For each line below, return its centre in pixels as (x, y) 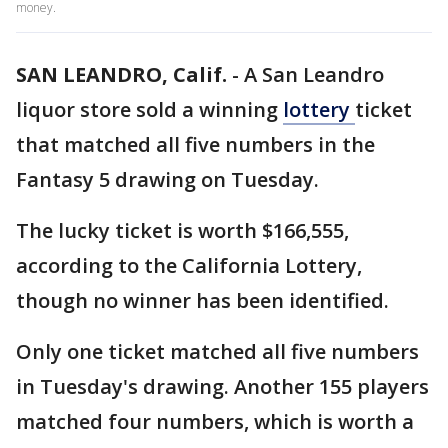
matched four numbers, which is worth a (215, 421)
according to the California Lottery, (189, 265)
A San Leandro (314, 74)
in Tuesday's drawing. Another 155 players (222, 386)
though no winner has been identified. (205, 300)
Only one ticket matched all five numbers (217, 351)
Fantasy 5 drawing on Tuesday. (170, 179)
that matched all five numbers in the (195, 144)
